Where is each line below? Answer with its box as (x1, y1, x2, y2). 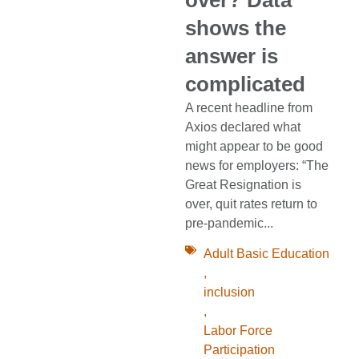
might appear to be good (185, 139, 324, 153)
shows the (185, 16, 287, 39)
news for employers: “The (185, 158, 329, 172)
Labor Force (203, 324, 272, 338)
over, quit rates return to (185, 196, 318, 211)
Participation (203, 343, 275, 357)
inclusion (203, 285, 255, 300)
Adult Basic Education (203, 247, 329, 261)
